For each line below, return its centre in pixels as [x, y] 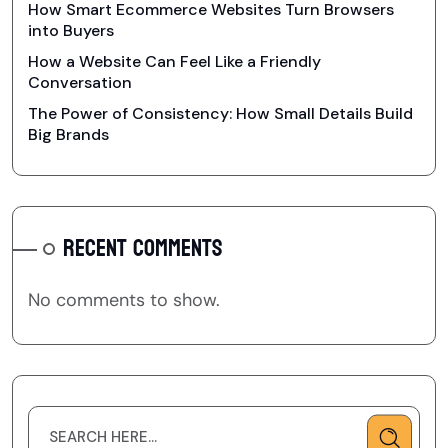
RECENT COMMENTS [142, 249]
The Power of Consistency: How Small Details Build [220, 114]
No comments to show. [124, 300]
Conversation [80, 83]
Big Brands [68, 135]
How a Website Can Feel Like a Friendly [174, 62]
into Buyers [71, 31]
